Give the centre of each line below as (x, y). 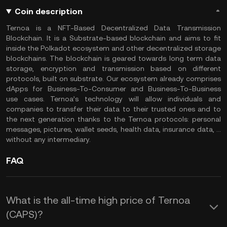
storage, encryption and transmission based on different (113, 68)
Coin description (48, 11)
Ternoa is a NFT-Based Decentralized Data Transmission (113, 28)
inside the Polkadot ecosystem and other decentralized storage (113, 48)
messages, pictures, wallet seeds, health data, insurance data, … (113, 129)
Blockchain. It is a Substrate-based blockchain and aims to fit (113, 38)
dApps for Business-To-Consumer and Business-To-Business (113, 89)
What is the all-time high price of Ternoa (98, 200)
